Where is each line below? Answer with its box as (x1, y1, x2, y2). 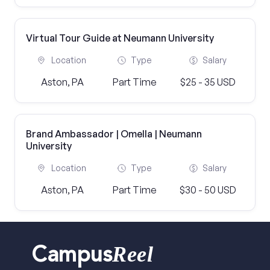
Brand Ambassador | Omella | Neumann (26, 128, 202, 140)
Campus (31, 246, 113, 268)
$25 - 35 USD (180, 76, 236, 88)
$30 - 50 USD (179, 184, 236, 196)
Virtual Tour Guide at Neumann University (26, 32, 214, 44)
